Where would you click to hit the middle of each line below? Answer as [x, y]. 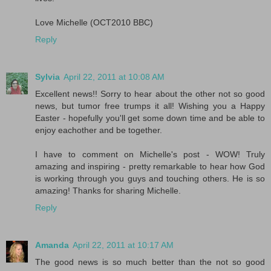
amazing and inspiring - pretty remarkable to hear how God [150, 166]
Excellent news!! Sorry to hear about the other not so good [150, 93]
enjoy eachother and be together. [99, 130]
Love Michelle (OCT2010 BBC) [94, 22]
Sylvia [47, 77]
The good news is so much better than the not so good [150, 262]
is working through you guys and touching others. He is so [150, 178]
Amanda [52, 245]
